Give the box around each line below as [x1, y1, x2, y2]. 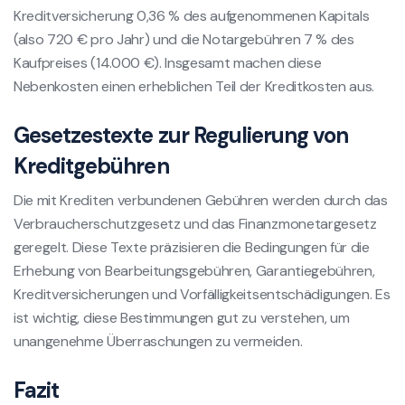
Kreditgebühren [14, 151, 169, 180]
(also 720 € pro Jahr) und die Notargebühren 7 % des [14, 29, 354, 49]
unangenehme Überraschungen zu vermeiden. [14, 331, 303, 351]
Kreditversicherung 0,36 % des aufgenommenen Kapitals [14, 5, 370, 25]
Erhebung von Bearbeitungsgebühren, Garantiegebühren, [14, 260, 375, 280]
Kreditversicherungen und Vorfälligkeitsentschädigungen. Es [14, 284, 391, 304]
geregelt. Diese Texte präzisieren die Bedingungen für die [14, 237, 370, 257]
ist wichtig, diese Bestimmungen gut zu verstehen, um [14, 307, 350, 327]
